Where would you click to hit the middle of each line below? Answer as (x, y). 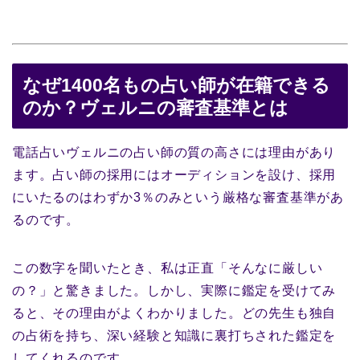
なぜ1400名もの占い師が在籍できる (176, 85)
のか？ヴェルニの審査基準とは (155, 107)
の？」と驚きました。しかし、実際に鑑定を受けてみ (174, 290)
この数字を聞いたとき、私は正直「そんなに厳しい (168, 268)
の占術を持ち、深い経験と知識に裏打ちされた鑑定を (174, 335)
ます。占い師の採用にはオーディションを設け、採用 (174, 174)
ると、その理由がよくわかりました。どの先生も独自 (174, 313)
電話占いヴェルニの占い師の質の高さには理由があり (174, 152)
